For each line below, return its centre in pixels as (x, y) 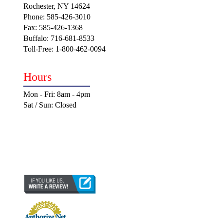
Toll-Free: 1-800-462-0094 (64, 49)
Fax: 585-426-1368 (53, 28)
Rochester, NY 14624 (57, 6)
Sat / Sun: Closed (50, 105)
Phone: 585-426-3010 (57, 17)
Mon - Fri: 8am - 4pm (57, 94)
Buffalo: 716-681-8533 (59, 38)
